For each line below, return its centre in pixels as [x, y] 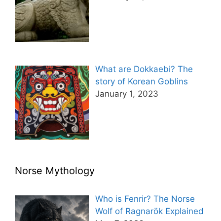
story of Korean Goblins [141, 82]
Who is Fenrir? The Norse [145, 199]
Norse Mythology [55, 170]
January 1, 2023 [127, 94]
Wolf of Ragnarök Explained [149, 211]
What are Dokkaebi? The [144, 69]
